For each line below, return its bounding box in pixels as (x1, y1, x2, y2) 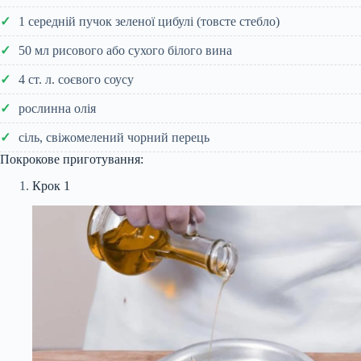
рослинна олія (19, 101, 96, 115)
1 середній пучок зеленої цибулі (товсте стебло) (19, 14, 280, 28)
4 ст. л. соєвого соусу (19, 72, 134, 86)
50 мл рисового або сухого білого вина (19, 43, 232, 57)
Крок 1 (32, 178, 70, 193)
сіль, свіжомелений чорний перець (19, 130, 210, 144)
